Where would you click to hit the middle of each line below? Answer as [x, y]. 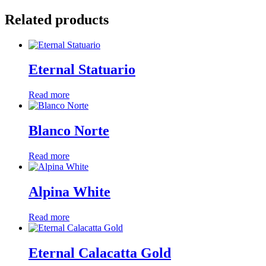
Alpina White [69, 192]
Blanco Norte [69, 131]
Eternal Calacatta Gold [100, 253]
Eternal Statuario [82, 70]
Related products [57, 19]
